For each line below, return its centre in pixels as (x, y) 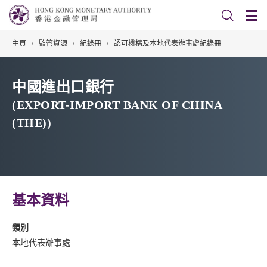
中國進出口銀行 (63, 87)
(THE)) (32, 123)
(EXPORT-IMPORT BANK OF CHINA (117, 105)
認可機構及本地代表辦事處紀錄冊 (167, 44)
